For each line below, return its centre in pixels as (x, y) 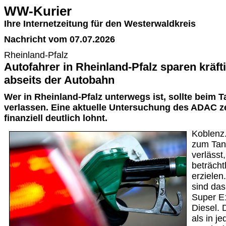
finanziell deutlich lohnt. (56, 118)
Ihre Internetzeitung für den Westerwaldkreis (100, 24)
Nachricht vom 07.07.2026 (60, 39)
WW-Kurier (38, 11)
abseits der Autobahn (59, 80)
